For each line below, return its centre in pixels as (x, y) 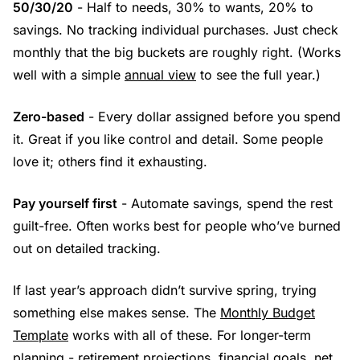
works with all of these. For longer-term (190, 335)
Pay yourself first (65, 203)
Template (41, 335)
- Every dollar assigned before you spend (213, 116)
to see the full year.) (258, 74)
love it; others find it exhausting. (110, 161)
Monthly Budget (268, 312)
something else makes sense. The (117, 312)
